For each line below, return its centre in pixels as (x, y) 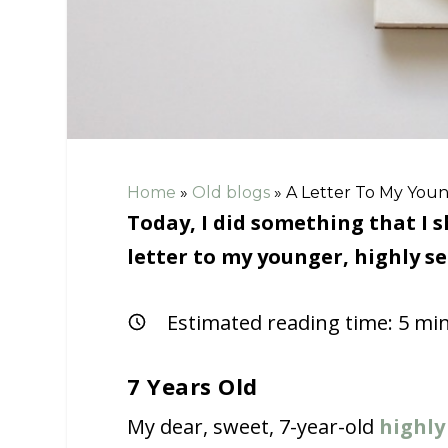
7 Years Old (192, 385)
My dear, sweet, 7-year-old (253, 426)
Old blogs (231, 192)
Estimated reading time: (283, 322)
